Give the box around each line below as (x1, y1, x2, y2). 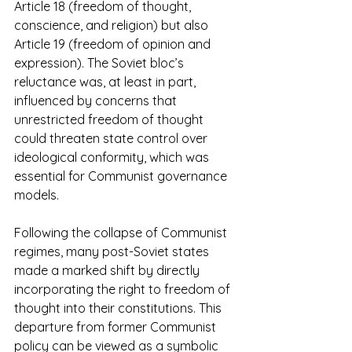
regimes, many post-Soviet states (14, 244, 212, 260)
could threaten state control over (14, 130, 211, 147)
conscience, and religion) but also (14, 17, 211, 34)
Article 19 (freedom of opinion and (14, 36, 214, 53)
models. (14, 187, 62, 203)
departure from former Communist (14, 319, 219, 335)
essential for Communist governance (14, 168, 230, 185)
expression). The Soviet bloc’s (14, 55, 187, 71)
